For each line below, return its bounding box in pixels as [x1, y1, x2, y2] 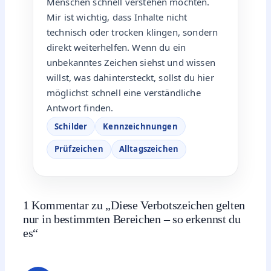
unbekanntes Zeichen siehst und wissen [47, 56, 215, 69]
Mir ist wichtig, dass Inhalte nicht [47, 11, 188, 24]
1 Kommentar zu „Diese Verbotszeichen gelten [23, 198, 246, 212]
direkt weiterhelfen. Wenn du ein [47, 41, 186, 54]
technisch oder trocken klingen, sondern [47, 26, 218, 39]
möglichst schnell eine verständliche [47, 87, 201, 99]
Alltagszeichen [119, 143, 179, 155]
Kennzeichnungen [103, 120, 178, 132]
